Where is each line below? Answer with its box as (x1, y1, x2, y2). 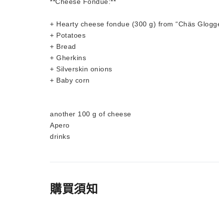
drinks (50, 132, 70, 140)
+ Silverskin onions (50, 65, 112, 73)
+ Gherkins (50, 54, 86, 62)
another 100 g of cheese (50, 110, 131, 118)
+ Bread (50, 43, 76, 50)
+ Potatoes (50, 31, 86, 39)
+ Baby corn (50, 76, 90, 84)
